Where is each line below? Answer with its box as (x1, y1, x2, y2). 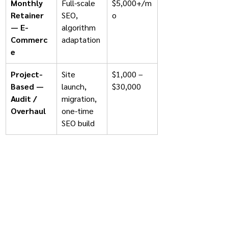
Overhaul (11, 105, 46, 116)
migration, (62, 93, 99, 104)
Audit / (11, 93, 39, 104)
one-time (62, 105, 96, 116)
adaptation (62, 34, 100, 45)
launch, (62, 81, 89, 92)
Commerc (11, 34, 47, 45)
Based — (11, 81, 46, 92)
